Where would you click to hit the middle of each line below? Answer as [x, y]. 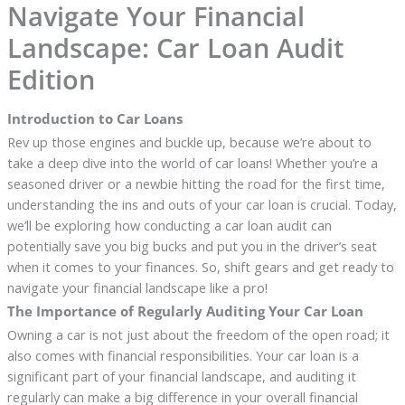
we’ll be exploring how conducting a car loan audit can [169, 226]
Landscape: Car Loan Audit [175, 47]
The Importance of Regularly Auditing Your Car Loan [185, 311]
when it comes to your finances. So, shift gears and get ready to [200, 267]
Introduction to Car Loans [94, 119]
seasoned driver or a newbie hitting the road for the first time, [196, 184]
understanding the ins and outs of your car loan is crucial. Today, [202, 205]
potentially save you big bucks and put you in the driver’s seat [192, 246]
